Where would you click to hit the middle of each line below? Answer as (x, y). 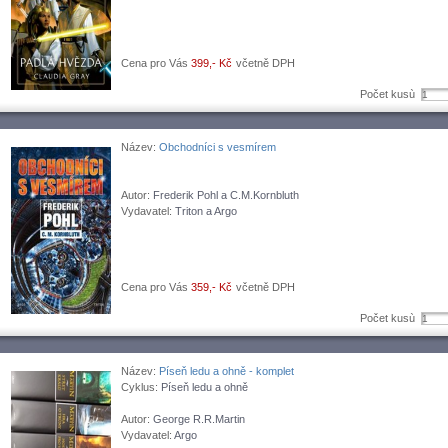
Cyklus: (141, 387)
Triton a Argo (206, 211)
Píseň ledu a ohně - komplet (226, 371)
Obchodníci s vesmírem (217, 147)
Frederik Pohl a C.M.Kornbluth (226, 195)
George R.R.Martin (199, 419)
